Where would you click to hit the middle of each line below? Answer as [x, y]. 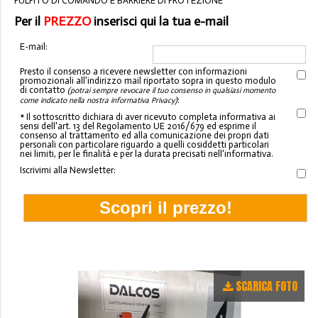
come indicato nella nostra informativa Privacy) [99, 101]
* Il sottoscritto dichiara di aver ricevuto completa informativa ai [148, 117]
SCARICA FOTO [267, 286]
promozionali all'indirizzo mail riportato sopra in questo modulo [148, 81]
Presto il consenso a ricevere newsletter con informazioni [134, 72]
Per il [29, 22]
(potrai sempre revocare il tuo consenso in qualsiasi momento [172, 91]
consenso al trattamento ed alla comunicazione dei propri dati [145, 136]
